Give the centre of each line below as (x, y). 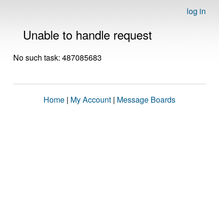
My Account (91, 99)
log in (196, 11)
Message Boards (146, 99)
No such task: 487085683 (57, 57)
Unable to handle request (88, 34)
